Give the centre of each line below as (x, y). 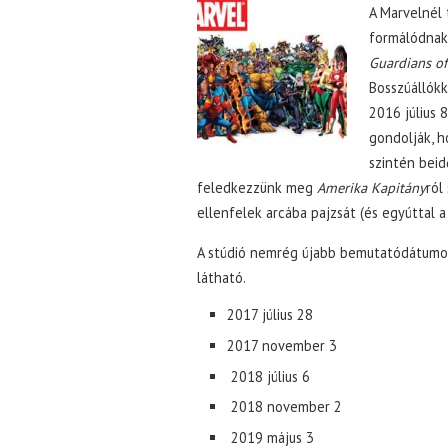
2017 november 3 (282, 345)
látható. (221, 277)
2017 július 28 (270, 314)
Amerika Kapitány (369, 187)
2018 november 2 (284, 407)
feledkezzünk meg (255, 187)
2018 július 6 (268, 376)
